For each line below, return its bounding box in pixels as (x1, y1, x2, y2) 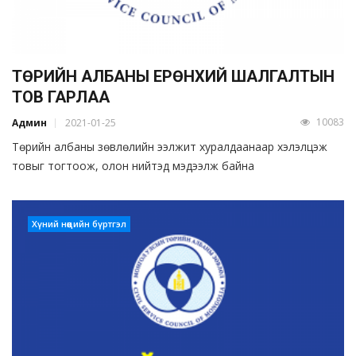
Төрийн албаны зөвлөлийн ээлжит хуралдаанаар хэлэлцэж (12, 138, 327, 154)
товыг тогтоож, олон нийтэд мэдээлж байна (12, 157, 254, 173)
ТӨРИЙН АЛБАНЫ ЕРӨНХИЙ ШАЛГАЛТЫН (12, 66, 335, 86)
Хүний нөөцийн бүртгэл (32, 217, 126, 230)
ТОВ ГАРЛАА (12, 87, 110, 106)
